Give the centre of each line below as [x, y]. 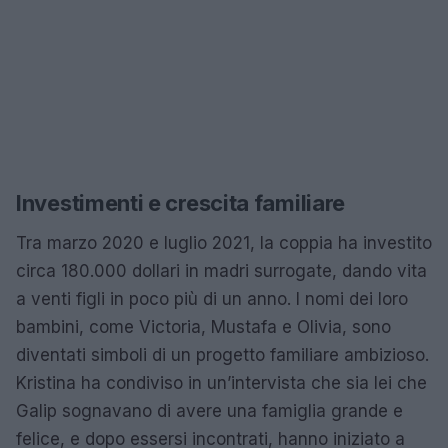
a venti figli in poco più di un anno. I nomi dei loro [212, 299]
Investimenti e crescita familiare [181, 203]
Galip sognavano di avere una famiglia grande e [209, 411]
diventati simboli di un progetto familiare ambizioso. [222, 355]
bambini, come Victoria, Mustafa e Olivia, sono [203, 327]
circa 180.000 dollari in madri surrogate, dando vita [221, 271]
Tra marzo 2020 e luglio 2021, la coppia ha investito [224, 243]
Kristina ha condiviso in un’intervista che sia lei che [221, 383]
